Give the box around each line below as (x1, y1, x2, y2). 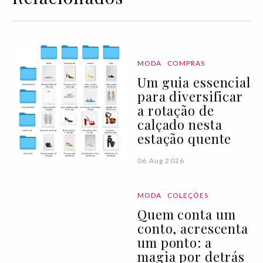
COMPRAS (167, 59, 205, 68)
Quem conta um (137, 205, 236, 223)
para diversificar (137, 87, 243, 105)
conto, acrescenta (137, 220, 248, 237)
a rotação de (137, 102, 214, 119)
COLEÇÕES (167, 191, 209, 200)
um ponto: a (137, 234, 212, 251)
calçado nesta (137, 116, 222, 133)
